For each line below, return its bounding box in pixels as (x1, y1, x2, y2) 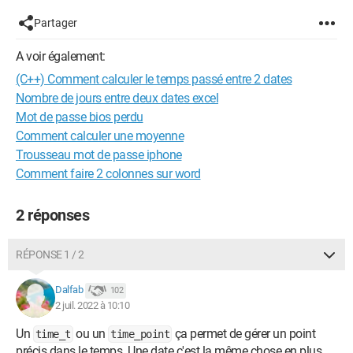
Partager (34, 17, 77, 29)
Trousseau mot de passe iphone (16, 147, 182, 162)
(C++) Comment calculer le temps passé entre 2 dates (16, 72, 292, 87)
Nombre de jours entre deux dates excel (16, 91, 218, 106)
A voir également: (16, 49, 106, 64)
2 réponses (16, 206, 89, 225)
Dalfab (55, 284, 83, 296)
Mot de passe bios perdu (16, 110, 143, 124)
